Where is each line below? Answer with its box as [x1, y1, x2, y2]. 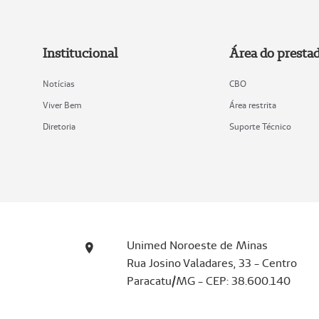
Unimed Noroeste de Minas [126, 238, 268, 253]
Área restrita [229, 100, 276, 111]
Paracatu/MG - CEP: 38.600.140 [126, 273, 291, 289]
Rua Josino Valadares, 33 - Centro [126, 256, 297, 271]
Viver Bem [43, 100, 81, 111]
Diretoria [43, 121, 75, 132]
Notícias [43, 78, 75, 90]
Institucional [43, 45, 118, 62]
